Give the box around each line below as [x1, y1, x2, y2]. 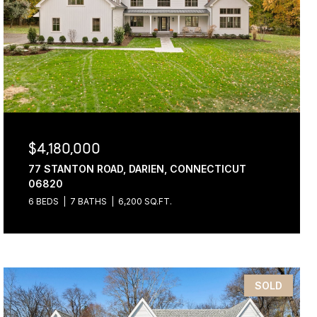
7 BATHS [70, 196, 108, 207]
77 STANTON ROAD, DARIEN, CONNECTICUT [28, 163, 247, 175]
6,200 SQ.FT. [118, 196, 173, 207]
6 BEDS [28, 196, 59, 207]
